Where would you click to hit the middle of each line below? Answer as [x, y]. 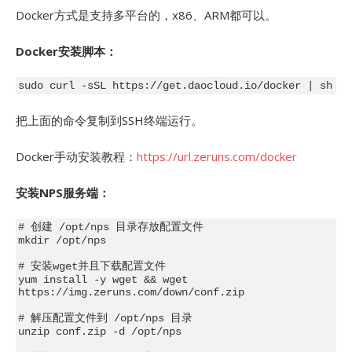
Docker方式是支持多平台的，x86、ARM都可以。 [146, 15]
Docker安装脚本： [66, 51]
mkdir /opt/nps [62, 241]
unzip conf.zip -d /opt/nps [99, 332]
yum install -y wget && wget [103, 280]
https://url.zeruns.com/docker [217, 156]
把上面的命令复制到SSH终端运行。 [109, 120]
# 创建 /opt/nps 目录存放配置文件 [110, 227]
